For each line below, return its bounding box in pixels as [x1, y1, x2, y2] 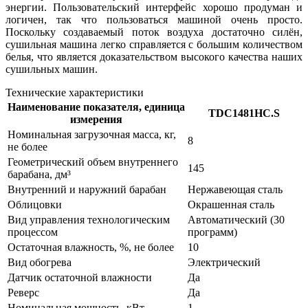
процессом [8, 226, 58, 239]
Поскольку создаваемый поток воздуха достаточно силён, [5, 26, 302, 38]
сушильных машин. [5, 63, 98, 76]
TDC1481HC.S [208, 107, 280, 120]
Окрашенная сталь [188, 199, 274, 211]
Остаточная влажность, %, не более [8, 241, 174, 254]
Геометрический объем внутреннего [8, 156, 178, 168]
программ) [188, 226, 237, 239]
